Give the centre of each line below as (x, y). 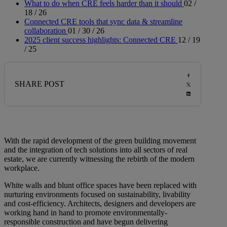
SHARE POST (40, 84)
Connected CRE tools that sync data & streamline (103, 22)
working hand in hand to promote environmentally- (86, 213)
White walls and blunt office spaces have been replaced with (100, 185)
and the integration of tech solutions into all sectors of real (96, 150)
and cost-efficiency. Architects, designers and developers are (100, 204)
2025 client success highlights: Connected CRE (100, 40)
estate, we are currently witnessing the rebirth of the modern (99, 159)
